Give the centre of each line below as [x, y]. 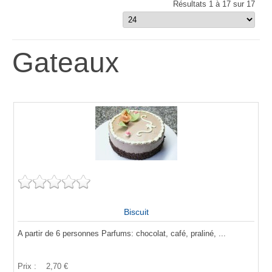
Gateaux [66, 63]
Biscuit [136, 212]
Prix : [28, 266]
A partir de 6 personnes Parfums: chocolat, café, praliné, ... [122, 233]
